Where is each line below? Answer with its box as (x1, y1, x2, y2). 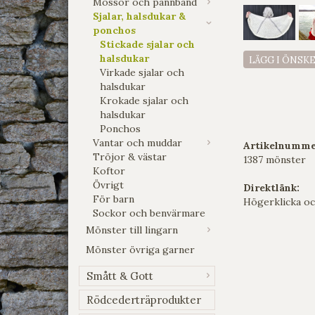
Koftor (93, 164, 125, 177)
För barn (93, 192, 134, 205)
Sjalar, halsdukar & (93, 9, 186, 22)
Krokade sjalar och (100, 94, 188, 107)
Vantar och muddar (93, 136, 182, 149)
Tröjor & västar (93, 150, 167, 163)
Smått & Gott (86, 269, 153, 283)
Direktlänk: (243, 181, 300, 195)
